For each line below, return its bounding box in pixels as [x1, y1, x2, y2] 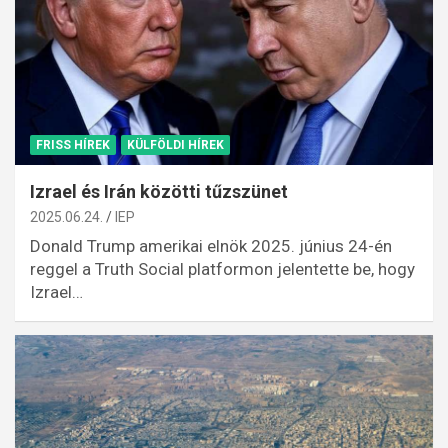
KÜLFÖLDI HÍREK [127, 137, 224, 152]
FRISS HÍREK [36, 137, 110, 152]
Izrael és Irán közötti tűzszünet [30, 180, 288, 202]
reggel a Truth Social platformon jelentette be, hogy [30, 258, 415, 279]
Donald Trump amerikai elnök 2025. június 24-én [30, 235, 392, 256]
